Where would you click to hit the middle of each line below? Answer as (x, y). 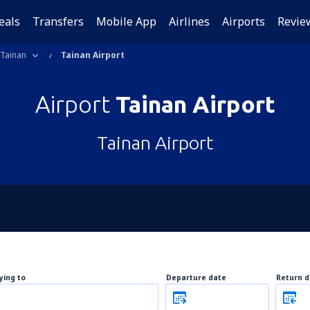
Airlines (190, 21)
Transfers (58, 21)
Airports (244, 21)
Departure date (196, 277)
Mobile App (127, 21)
